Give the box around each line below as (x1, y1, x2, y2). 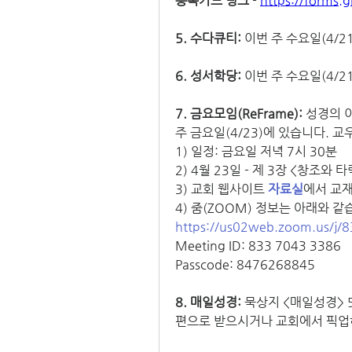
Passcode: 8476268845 (175, 257, 315, 273)
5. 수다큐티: (175, 31, 244, 46)
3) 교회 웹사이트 (175, 181, 268, 197)
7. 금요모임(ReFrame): (175, 106, 306, 122)
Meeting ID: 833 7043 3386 (175, 238, 341, 254)
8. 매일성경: (175, 295, 241, 310)
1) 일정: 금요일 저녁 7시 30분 (175, 144, 337, 159)
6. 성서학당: (175, 68, 241, 84)
